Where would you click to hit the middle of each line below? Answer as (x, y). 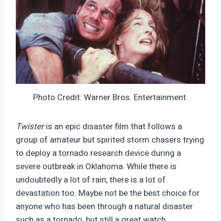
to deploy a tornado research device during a (98, 153)
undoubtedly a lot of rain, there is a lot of (91, 180)
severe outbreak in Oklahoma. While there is (96, 167)
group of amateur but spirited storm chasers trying (110, 140)
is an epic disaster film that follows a (113, 127)
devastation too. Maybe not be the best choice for (108, 193)
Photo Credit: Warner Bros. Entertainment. (110, 98)
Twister (30, 127)
